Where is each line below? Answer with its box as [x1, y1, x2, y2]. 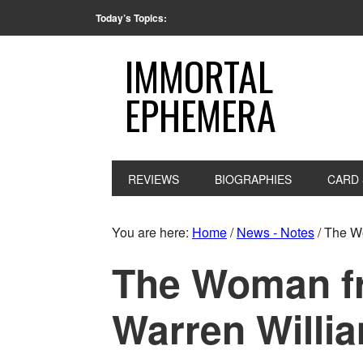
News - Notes [237, 223, 314, 241]
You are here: [112, 223, 192, 241]
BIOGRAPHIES [215, 171, 292, 187]
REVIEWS [128, 171, 179, 187]
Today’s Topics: [96, 11, 167, 25]
